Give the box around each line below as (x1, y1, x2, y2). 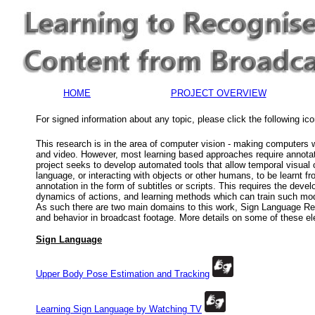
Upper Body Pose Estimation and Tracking (36, 269, 210, 279)
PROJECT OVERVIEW (170, 88, 266, 98)
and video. (36, 149, 78, 160)
